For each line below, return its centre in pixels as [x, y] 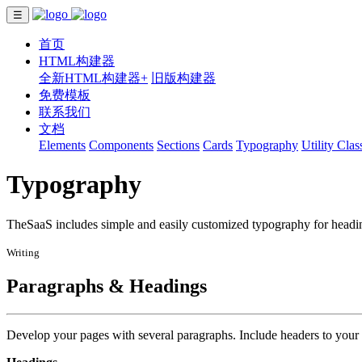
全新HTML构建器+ [93, 78]
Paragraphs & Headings [107, 286]
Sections [178, 145]
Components [121, 145]
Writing [23, 252]
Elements [62, 145]
